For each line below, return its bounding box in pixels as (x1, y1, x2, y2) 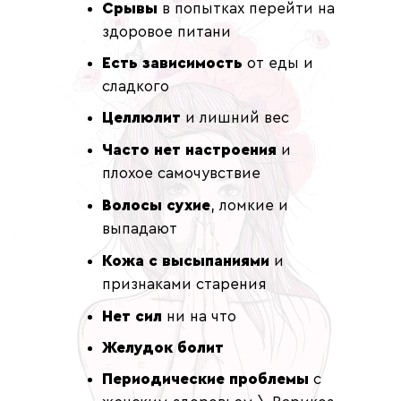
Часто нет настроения (102, 142, 277, 158)
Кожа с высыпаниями (102, 253, 269, 269)
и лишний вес (181, 110, 289, 125)
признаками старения (102, 277, 267, 292)
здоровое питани (102, 24, 231, 39)
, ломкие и (210, 198, 288, 213)
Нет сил (102, 309, 162, 324)
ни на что (162, 309, 236, 324)
